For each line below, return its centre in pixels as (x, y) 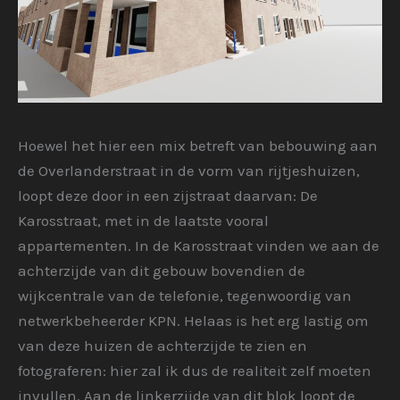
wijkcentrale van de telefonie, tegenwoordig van (185, 296)
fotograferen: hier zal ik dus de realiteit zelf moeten (195, 371)
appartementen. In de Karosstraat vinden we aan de (199, 246)
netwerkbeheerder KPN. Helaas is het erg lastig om (193, 321)
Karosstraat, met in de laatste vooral (143, 221)
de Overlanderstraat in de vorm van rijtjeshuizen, (189, 171)
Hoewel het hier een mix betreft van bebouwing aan (198, 146)
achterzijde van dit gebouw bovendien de (162, 271)
